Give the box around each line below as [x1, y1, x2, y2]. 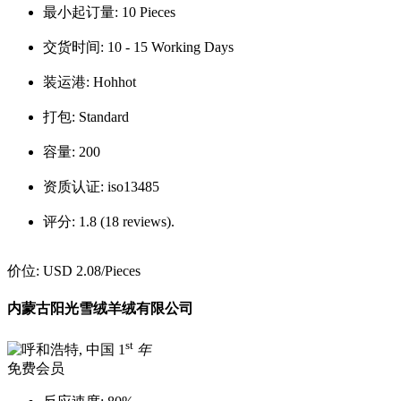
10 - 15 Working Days [107, 38, 234, 55]
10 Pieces [122, 4, 175, 20]
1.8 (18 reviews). [79, 213, 175, 229]
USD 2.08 [43, 262, 101, 278]
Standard [79, 108, 129, 124]
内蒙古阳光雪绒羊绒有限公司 [7, 301, 193, 317]
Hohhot [93, 73, 136, 90]
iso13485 [107, 178, 159, 194]
